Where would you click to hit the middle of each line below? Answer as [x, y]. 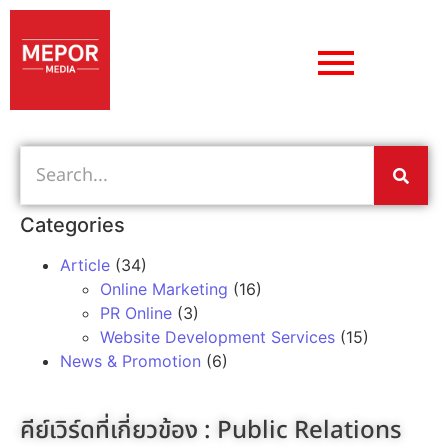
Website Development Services [217, 337]
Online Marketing [164, 289]
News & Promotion [130, 361]
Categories [72, 225]
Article [85, 265]
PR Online [136, 313]
